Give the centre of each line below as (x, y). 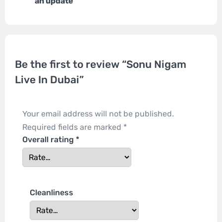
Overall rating (49, 140)
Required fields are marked (73, 127)
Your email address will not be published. (98, 114)
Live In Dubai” (49, 80)
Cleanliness (52, 193)
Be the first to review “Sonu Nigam (101, 64)
